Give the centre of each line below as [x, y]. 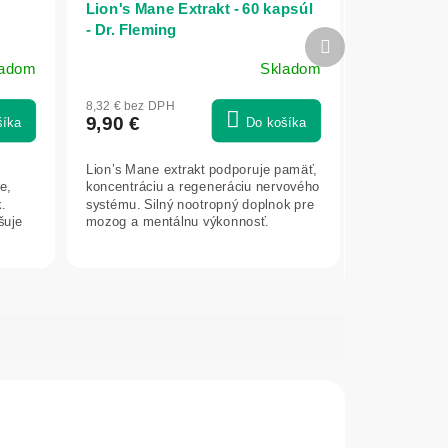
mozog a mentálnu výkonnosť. [177, 221]
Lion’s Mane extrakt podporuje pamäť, [201, 170]
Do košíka [275, 123]
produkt [356, 58]
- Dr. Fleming [131, 30]
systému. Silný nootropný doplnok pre [199, 204]
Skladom [290, 69]
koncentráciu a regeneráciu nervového [202, 187]
